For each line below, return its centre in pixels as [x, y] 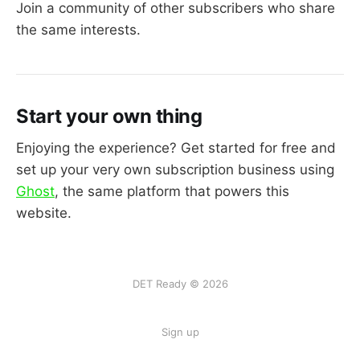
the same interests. [78, 30]
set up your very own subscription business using [175, 170]
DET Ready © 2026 [180, 284]
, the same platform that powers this [172, 192]
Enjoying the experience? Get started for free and [176, 148]
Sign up [180, 332]
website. [44, 213]
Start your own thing [109, 116]
